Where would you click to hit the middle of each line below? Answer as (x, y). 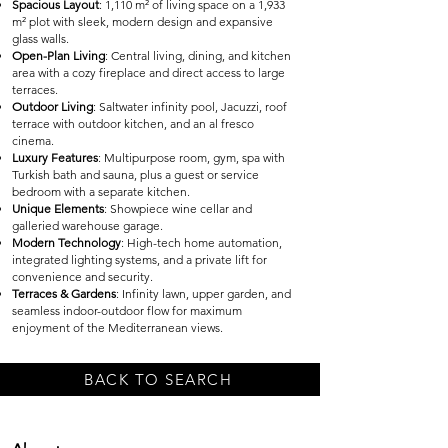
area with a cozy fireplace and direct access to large (148, 72)
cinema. (33, 140)
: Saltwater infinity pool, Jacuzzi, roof (190, 106)
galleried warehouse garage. (87, 225)
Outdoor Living (52, 106)
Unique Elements (58, 208)
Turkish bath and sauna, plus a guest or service (135, 174)
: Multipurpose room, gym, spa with (191, 157)
